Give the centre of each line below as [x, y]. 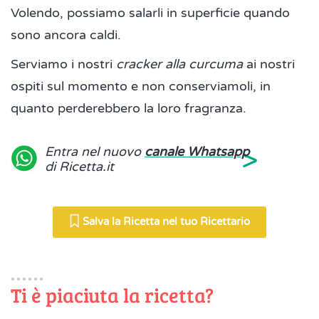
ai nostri [269, 64]
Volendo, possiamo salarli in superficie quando [150, 13]
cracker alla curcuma [179, 64]
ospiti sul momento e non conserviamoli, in [141, 87]
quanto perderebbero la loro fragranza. [129, 109]
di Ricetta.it [79, 167]
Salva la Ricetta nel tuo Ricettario [165, 222]
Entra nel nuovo [95, 152]
